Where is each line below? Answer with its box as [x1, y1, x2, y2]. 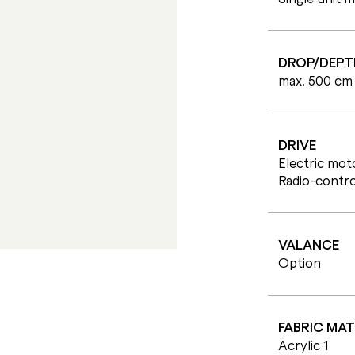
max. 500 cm [278, 71, 353, 90]
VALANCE [278, 235, 339, 254]
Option [278, 254, 321, 272]
